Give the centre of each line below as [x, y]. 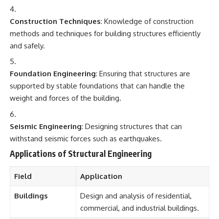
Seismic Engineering [46, 126]
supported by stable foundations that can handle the [97, 86]
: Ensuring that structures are [143, 74]
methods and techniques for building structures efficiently [105, 33]
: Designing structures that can [132, 126]
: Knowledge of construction [147, 21]
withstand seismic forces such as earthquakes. [86, 138]
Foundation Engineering [53, 74]
